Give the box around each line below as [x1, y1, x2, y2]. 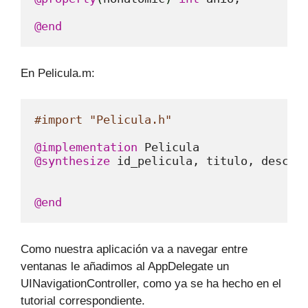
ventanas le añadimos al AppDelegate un [21, 259, 229, 273]
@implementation [34, 140, 137, 154]
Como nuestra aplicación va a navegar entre [21, 242, 247, 256]
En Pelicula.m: [21, 66, 95, 80]
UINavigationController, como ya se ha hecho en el [21, 276, 281, 290]
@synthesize [34, 154, 110, 168]
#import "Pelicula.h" [34, 113, 172, 126]
